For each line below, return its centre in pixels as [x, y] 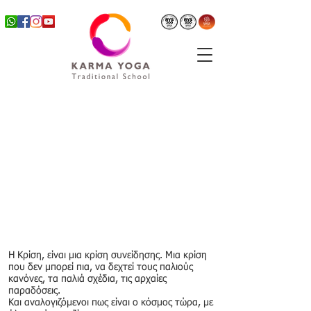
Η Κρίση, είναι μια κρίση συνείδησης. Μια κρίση [108, 255]
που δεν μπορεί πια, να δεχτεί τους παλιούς [101, 267]
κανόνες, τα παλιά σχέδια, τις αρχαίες [87, 279]
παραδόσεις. [34, 291]
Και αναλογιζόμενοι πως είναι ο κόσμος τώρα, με [111, 303]
